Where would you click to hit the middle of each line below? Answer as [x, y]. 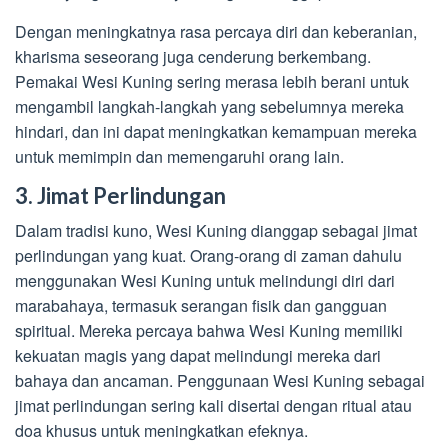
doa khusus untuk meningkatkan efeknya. [161, 431]
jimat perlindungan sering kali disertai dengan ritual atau [213, 406]
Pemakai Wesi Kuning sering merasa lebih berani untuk [212, 82]
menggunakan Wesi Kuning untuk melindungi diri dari [205, 281]
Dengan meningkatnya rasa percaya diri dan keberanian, [216, 32]
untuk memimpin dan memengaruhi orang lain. [179, 157]
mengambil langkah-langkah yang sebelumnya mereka [209, 107]
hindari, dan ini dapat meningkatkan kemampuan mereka [216, 132]
